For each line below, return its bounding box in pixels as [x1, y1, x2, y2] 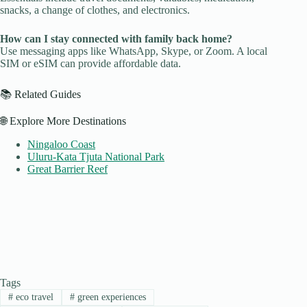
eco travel [12, 292, 53, 303]
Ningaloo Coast [27, 138, 95, 151]
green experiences [74, 292, 146, 303]
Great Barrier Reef [27, 163, 108, 175]
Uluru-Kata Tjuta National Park [27, 151, 164, 163]
